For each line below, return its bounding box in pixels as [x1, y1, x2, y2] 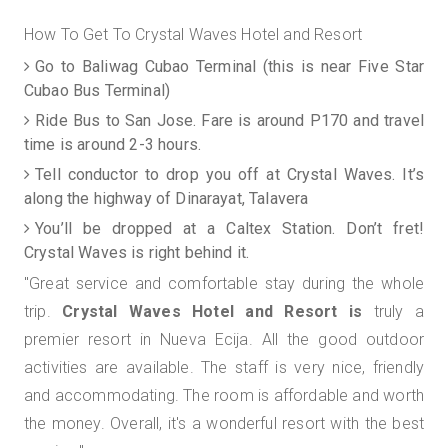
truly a [362, 302, 424, 321]
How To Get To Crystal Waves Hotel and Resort [24, 25, 363, 44]
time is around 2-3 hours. [24, 135, 206, 154]
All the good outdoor [261, 330, 424, 349]
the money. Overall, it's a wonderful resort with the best [24, 414, 424, 433]
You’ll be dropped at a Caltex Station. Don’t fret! [35, 219, 424, 238]
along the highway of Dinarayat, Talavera [24, 189, 309, 208]
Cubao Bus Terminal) [24, 81, 171, 100]
